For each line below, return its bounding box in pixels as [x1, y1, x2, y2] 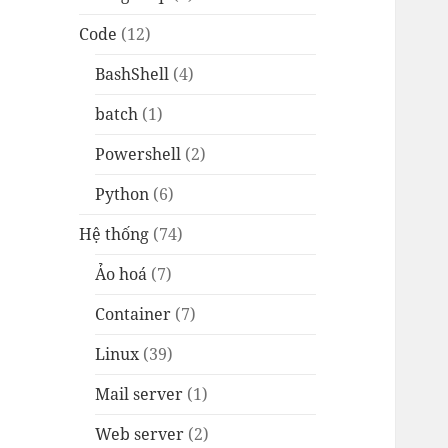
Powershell [95, 143, 182, 166]
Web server [95, 423, 185, 446]
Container [95, 303, 172, 326]
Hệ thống [79, 223, 150, 246]
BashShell [95, 63, 170, 86]
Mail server [95, 383, 184, 406]
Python [95, 183, 150, 206]
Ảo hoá [95, 263, 148, 286]
